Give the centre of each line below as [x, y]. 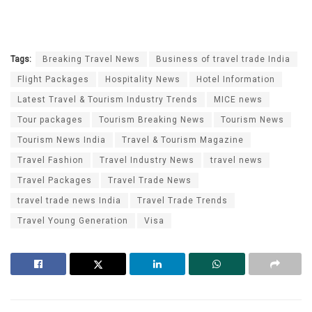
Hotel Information [236, 80]
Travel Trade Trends [182, 201]
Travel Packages [55, 181]
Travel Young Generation [73, 221]
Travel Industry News [147, 161]
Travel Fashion [50, 161]
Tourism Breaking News [152, 120]
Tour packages [50, 120]
